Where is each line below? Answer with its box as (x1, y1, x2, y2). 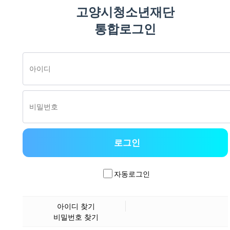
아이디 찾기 (57, 201, 95, 211)
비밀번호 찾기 (53, 212, 99, 222)
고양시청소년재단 (76, 3, 175, 20)
